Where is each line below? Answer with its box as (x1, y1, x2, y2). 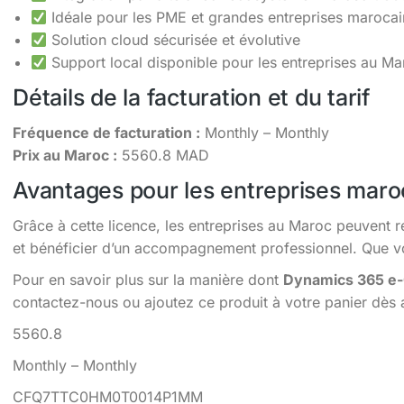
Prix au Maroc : (13, 146, 117, 164)
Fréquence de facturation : (13, 124, 200, 142)
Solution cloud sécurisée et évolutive (47, 31, 301, 49)
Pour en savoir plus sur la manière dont (13, 271, 283, 289)
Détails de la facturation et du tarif (13, 84, 370, 111)
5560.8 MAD (117, 146, 209, 164)
